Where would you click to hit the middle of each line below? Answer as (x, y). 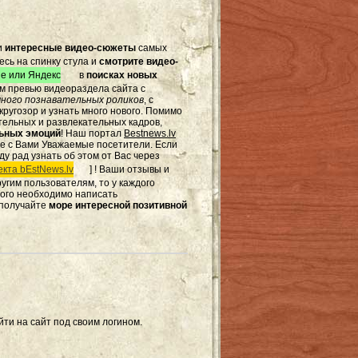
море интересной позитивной (118, 205)
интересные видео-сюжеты (70, 48)
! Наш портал (92, 133)
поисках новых (122, 75)
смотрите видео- (139, 62)
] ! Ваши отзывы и (129, 169)
